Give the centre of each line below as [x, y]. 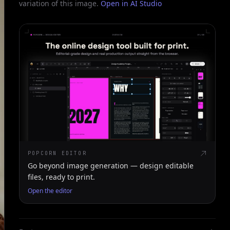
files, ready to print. [61, 177]
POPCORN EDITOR [57, 154]
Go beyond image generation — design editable [111, 166]
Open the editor [50, 191]
